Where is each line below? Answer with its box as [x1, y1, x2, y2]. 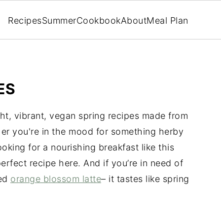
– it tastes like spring [101, 174, 189, 184]
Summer [41, 15, 76, 26]
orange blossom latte [10, 174, 101, 184]
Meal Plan [147, 15, 188, 26]
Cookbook [76, 15, 121, 26]
